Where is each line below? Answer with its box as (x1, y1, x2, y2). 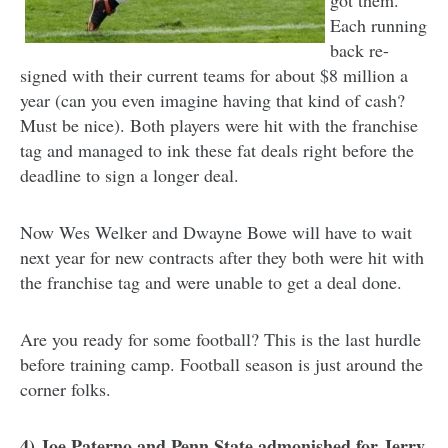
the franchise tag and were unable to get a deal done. (20, 269, 402, 294)
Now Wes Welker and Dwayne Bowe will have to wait (20, 219, 412, 244)
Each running (330, 12, 427, 37)
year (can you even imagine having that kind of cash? (20, 87, 405, 112)
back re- (330, 37, 389, 62)
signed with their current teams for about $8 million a (20, 62, 408, 87)
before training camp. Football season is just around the (20, 351, 423, 376)
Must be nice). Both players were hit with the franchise (20, 112, 418, 137)
